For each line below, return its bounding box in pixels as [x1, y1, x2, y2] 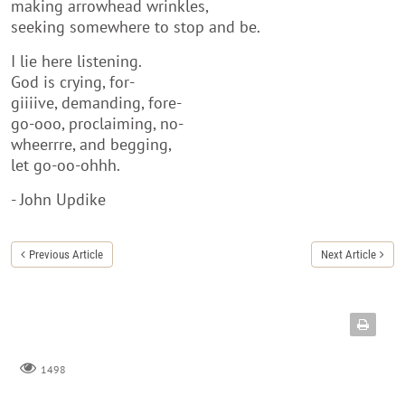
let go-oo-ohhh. [11, 154, 120, 175]
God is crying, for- [11, 71, 135, 92]
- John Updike [11, 188, 106, 210]
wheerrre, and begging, [11, 133, 172, 155]
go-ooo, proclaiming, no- [11, 112, 184, 134]
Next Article [321, 247, 376, 261]
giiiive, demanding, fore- [11, 91, 182, 113]
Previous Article [29, 247, 103, 261]
